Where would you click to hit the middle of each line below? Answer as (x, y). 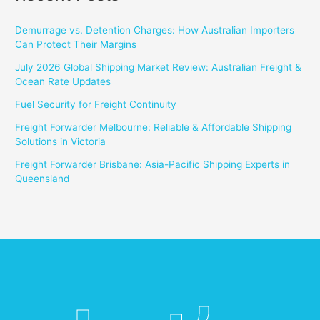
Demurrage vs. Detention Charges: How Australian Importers (155, 30)
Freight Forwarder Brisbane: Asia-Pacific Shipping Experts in (153, 165)
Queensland (42, 179)
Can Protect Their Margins (76, 45)
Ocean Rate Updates (63, 82)
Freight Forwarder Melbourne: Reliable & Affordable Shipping (154, 127)
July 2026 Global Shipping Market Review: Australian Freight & (159, 67)
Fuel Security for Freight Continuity (96, 105)
